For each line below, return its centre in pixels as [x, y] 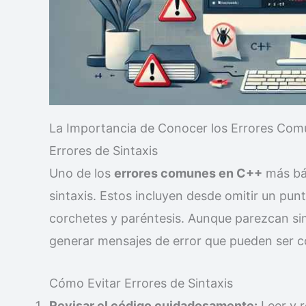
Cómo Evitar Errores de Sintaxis [141, 283]
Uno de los [82, 173]
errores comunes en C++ [188, 173]
